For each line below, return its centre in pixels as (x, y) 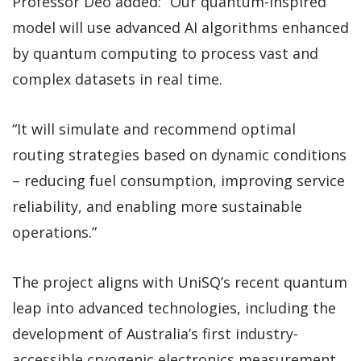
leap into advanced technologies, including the (174, 307)
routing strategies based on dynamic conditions (179, 154)
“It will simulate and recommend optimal (154, 129)
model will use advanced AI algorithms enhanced (180, 27)
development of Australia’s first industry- (155, 333)
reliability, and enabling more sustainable (157, 206)
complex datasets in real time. (117, 79)
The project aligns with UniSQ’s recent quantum (180, 282)
